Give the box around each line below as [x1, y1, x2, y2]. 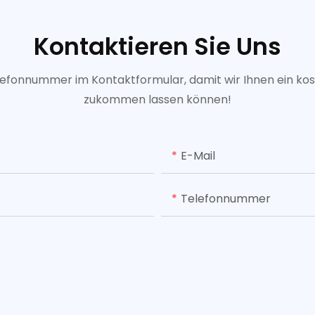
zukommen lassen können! [84, 91, 231, 108]
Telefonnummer [181, 190, 271, 207]
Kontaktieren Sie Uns [34, 30, 281, 63]
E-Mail [181, 147, 215, 164]
